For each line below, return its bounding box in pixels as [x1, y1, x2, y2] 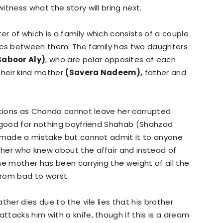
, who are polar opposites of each [45, 54, 176, 65]
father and [142, 67, 186, 78]
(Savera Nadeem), [65, 67, 143, 78]
